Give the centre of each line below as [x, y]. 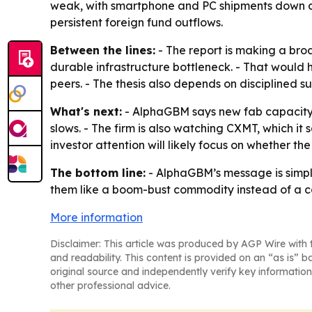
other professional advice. [110, 286]
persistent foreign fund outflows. [136, 23]
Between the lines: [103, 50]
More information [96, 218]
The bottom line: [98, 173]
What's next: [86, 112]
